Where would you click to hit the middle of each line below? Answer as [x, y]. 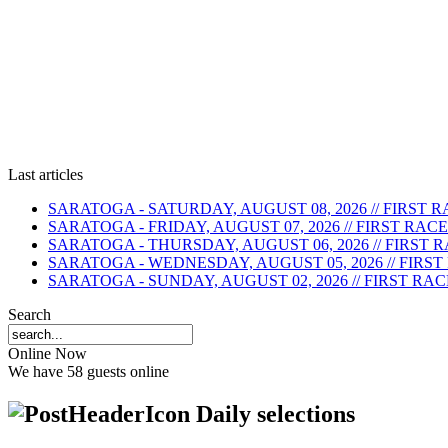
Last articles [45, 174]
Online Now [47, 353]
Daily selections [275, 413]
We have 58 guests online [88, 371]
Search [29, 314]
